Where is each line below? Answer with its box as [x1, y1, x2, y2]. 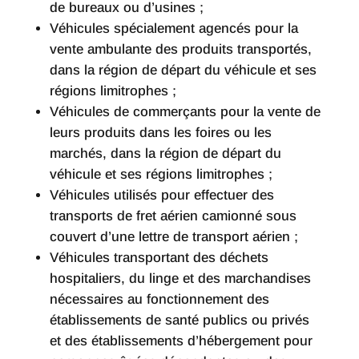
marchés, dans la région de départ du [49, 146, 281, 162]
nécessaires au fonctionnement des [49, 292, 269, 308]
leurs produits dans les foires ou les [49, 125, 272, 141]
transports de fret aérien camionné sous [49, 208, 296, 224]
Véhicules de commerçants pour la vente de [49, 104, 321, 120]
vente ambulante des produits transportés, [49, 42, 312, 58]
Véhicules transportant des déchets [49, 250, 268, 266]
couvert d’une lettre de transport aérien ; [49, 229, 298, 245]
